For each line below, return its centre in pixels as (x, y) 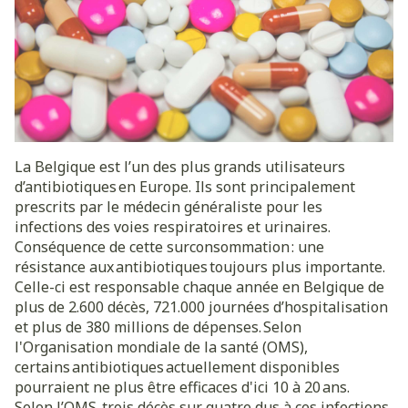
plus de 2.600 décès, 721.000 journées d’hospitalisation (201, 307)
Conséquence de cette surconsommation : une (169, 247)
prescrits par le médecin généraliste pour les (168, 207)
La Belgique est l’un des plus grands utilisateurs (180, 167)
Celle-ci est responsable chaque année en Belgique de (199, 287)
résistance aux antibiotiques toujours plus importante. (200, 267)
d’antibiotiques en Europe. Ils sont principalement (185, 187)
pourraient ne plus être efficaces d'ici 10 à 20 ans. (186, 388)
